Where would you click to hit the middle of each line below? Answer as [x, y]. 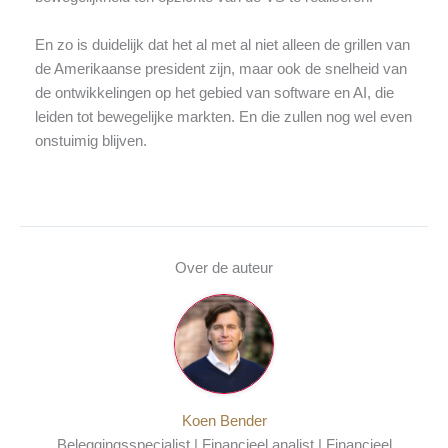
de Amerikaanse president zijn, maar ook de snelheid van [220, 68]
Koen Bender [224, 421]
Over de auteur [224, 267]
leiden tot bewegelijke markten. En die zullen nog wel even [223, 116]
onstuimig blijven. [90, 140]
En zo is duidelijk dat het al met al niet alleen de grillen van [222, 44]
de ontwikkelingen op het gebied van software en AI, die [214, 92]
